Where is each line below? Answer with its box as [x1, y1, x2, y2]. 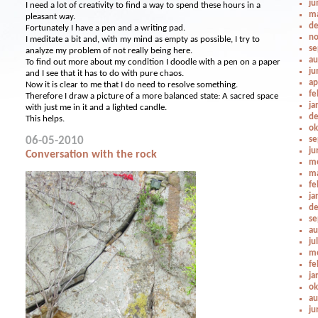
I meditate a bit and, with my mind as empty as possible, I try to [26, 35, 261, 44]
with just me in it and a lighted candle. [26, 103, 168, 112]
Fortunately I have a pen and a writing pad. [26, 23, 186, 33]
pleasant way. [26, 12, 76, 21]
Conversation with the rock [26, 149, 158, 160]
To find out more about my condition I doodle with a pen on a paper [26, 57, 281, 67]
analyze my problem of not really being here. [26, 46, 193, 55]
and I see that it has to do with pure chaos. [26, 69, 185, 78]
